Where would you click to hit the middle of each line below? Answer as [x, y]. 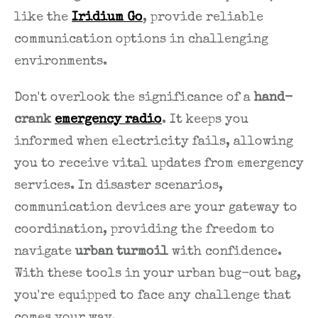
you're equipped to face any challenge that [153, 296]
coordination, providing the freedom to [144, 230]
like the [43, 18]
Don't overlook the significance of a [134, 98]
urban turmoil [122, 252]
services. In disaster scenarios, [119, 186]
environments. [61, 62]
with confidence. [225, 252]
